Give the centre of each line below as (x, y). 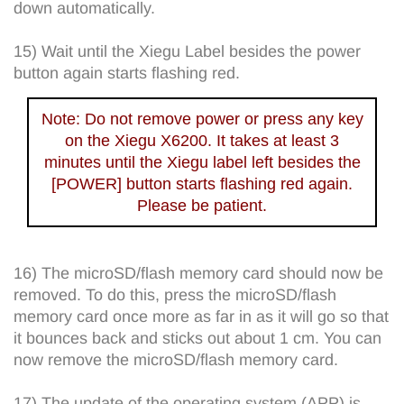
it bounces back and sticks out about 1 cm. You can (197, 338)
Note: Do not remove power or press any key (202, 119)
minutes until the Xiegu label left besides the (202, 162)
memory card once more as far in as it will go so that (201, 316)
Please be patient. (202, 205)
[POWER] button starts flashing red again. (202, 184)
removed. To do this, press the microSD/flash (175, 294)
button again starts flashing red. (127, 73)
